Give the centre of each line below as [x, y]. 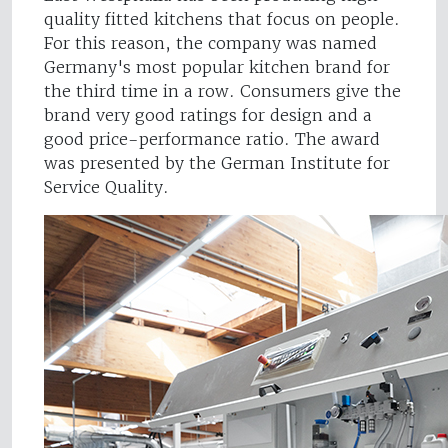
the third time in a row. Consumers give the [222, 91]
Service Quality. [106, 187]
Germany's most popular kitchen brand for [217, 67]
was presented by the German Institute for [217, 163]
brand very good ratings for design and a [208, 115]
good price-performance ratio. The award [212, 139]
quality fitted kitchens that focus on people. [222, 19]
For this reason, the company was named [210, 43]
